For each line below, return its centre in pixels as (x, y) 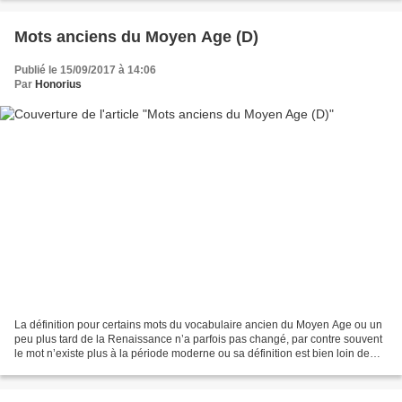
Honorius (58, 85)
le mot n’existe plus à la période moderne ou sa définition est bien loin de (192, 353)
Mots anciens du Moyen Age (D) (136, 37)
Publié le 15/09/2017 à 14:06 (85, 70)
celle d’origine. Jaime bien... (83, 367)
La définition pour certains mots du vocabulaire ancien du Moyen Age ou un (198, 324)
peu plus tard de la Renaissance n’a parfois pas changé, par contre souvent (198, 339)
